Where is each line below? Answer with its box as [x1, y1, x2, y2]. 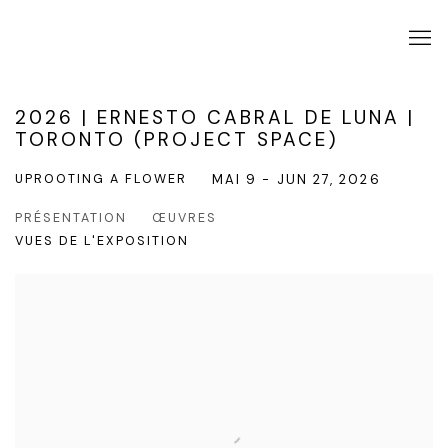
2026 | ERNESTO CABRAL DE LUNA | [15, 105, 416, 130]
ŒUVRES [152, 210, 217, 226]
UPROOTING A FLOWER [15, 171, 187, 187]
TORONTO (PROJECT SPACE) [15, 127, 339, 152]
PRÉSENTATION [15, 210, 127, 226]
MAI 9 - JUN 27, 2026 [212, 171, 381, 188]
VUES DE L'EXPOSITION [15, 233, 189, 249]
